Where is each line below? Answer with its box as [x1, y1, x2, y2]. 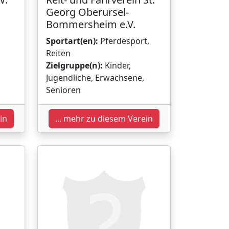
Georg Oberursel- [46, 5, 129, 19]
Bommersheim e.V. [46, 17, 135, 31]
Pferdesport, [98, 35, 149, 47]
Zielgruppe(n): [46, 59, 103, 71]
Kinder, [103, 59, 131, 71]
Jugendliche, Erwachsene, [46, 72, 144, 83]
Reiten [46, 47, 71, 59]
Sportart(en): [46, 35, 98, 47]
